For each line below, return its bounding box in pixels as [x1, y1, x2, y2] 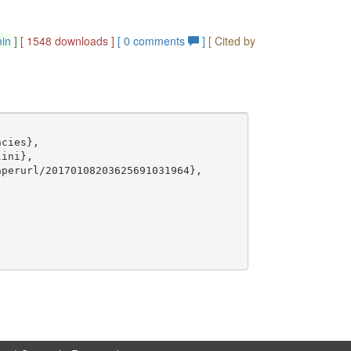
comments [130, 33, 189, 49]
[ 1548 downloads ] [20, 33, 115, 49]
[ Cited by [208, 33, 256, 49]
